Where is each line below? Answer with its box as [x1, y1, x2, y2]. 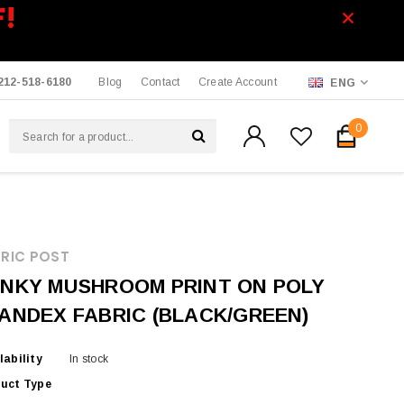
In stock [69, 353, 109, 365]
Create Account [197, 76, 277, 88]
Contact [140, 76, 180, 88]
